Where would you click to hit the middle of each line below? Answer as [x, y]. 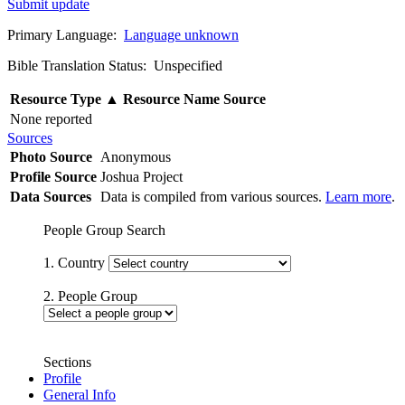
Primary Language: [66, 34]
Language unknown [181, 34]
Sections [67, 362]
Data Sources [51, 196]
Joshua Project [143, 176]
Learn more [358, 196]
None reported [51, 118]
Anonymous [137, 156]
